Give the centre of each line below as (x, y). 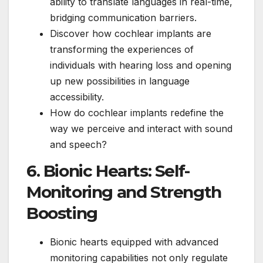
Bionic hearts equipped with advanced (134, 242)
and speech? (78, 145)
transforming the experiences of (122, 50)
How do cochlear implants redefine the (137, 113)
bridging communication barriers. (123, 18)
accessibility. (77, 97)
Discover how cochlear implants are (131, 34)
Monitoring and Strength (124, 192)
